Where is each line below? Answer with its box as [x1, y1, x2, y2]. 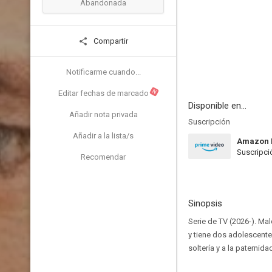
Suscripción [188, 117, 230, 126]
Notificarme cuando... [66, 67, 141, 76]
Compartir [92, 36, 128, 46]
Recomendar [81, 152, 126, 161]
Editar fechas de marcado [58, 89, 149, 98]
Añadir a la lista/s [73, 131, 134, 140]
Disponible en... [188, 100, 246, 111]
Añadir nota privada [69, 110, 138, 119]
